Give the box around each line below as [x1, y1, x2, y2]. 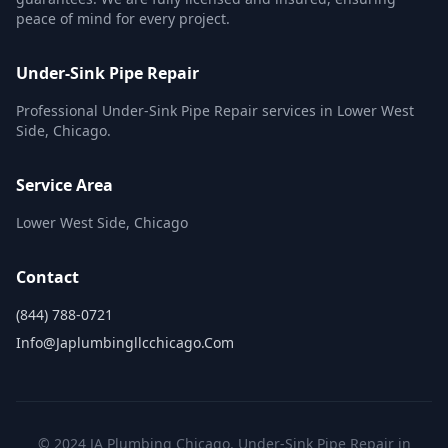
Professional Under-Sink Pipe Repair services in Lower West [16, 101, 414, 120]
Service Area [16, 174, 113, 196]
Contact [16, 266, 79, 288]
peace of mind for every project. [16, 9, 230, 28]
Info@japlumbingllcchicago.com [16, 333, 234, 352]
